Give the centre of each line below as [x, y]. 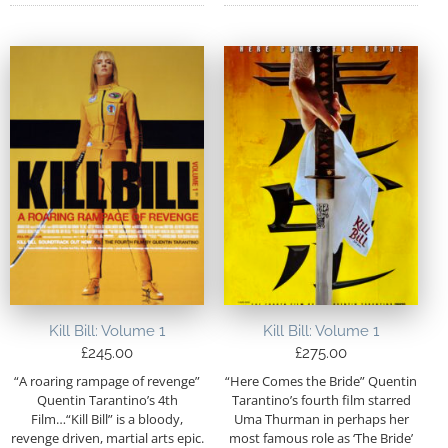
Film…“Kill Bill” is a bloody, [107, 418]
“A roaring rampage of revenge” [107, 380]
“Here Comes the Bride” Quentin [321, 380]
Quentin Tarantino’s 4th [107, 399]
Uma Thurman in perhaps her [321, 418]
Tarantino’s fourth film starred [321, 399]
